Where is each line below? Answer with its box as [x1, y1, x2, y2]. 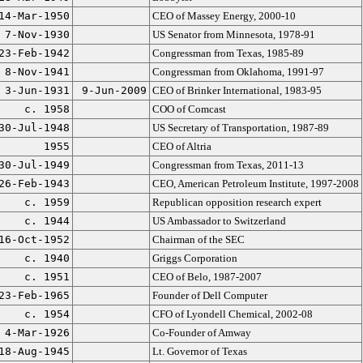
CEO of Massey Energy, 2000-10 [152, 10, 296, 22]
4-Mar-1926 [4, 327, 70, 339]
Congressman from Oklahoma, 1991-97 [152, 66, 324, 78]
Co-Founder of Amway [152, 327, 251, 339]
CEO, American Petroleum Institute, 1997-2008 [152, 177, 359, 190]
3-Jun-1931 [4, 84, 70, 96]
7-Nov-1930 [4, 28, 70, 41]
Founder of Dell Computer [152, 289, 267, 301]
